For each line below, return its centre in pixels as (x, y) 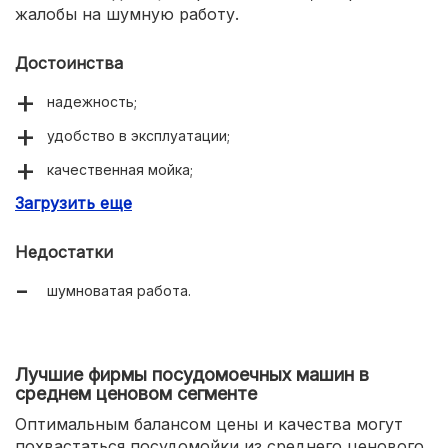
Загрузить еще (73, 202)
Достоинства (69, 62)
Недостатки (64, 251)
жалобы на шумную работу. (127, 13)
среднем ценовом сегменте (136, 393)
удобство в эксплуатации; (138, 135)
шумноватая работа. (119, 290)
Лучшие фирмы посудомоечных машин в (192, 374)
